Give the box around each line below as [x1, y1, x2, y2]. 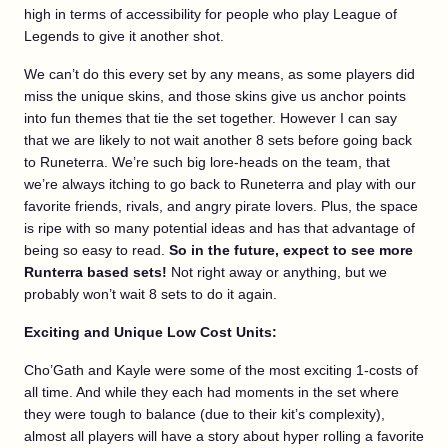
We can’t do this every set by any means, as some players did [24, 65, 415, 82]
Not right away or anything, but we [167, 263, 387, 280]
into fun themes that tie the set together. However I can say [24, 109, 397, 126]
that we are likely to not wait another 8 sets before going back [24, 131, 412, 148]
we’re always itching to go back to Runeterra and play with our [24, 175, 416, 192]
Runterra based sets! [24, 263, 167, 280]
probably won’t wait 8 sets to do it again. [24, 285, 277, 302]
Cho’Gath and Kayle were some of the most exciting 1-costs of [24, 361, 418, 378]
